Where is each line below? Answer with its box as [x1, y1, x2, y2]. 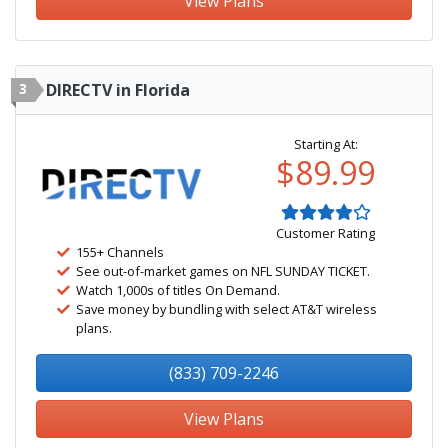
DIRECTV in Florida [46, 79, 190, 101]
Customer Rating [276, 224, 375, 242]
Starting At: [293, 135, 358, 153]
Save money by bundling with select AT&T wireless [76, 300, 377, 318]
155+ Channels [76, 243, 164, 261]
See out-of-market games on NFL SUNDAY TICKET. [76, 262, 370, 280]
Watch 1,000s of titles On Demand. [76, 281, 280, 299]
